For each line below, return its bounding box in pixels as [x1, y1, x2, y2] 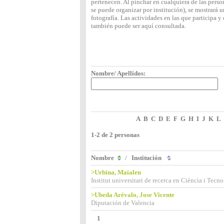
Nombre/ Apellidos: [91, 69, 145, 77]
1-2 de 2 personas [91, 131, 139, 138]
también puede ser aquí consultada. [91, 22, 186, 29]
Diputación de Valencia [91, 199, 154, 206]
